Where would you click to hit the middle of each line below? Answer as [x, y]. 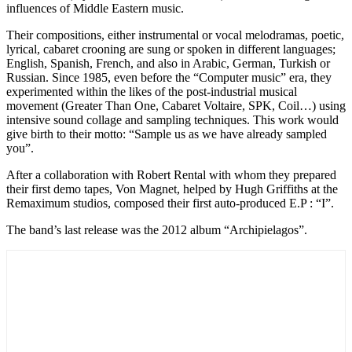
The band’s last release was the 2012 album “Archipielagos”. [157, 229]
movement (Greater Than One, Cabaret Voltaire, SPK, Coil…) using [176, 105]
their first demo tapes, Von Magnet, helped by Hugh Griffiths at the [172, 189]
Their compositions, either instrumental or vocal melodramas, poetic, [175, 35]
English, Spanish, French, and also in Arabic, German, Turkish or [168, 63]
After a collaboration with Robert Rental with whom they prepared [171, 174]
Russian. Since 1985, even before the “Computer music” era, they [169, 77]
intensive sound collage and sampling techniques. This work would [172, 119]
